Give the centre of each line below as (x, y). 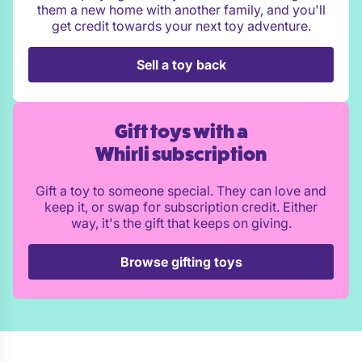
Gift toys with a (181, 132)
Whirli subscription (181, 155)
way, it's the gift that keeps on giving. (181, 223)
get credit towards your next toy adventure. (181, 26)
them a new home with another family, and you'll (181, 10)
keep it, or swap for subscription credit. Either (181, 207)
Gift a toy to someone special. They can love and (181, 191)
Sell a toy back (181, 65)
